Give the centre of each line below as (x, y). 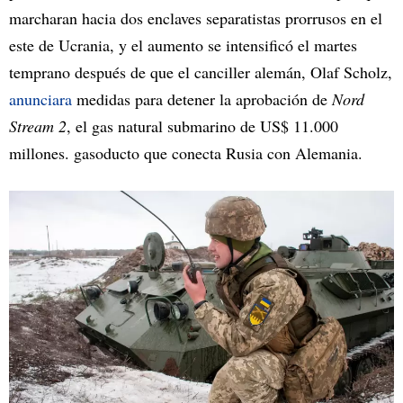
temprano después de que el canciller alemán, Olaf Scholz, (201, 72)
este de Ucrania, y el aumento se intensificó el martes (183, 45)
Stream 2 (38, 126)
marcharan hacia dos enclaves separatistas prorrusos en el (196, 18)
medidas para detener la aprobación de (202, 99)
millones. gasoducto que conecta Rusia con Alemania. (186, 153)
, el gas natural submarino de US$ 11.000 (202, 126)
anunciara (40, 99)
